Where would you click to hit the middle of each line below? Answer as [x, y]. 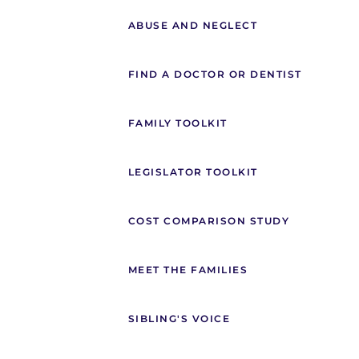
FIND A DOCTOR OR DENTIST [215, 75]
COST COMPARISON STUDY [208, 221]
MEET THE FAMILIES [188, 270]
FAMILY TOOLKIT [177, 123]
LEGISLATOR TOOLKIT [193, 172]
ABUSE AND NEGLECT [192, 26]
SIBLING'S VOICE [179, 319]
